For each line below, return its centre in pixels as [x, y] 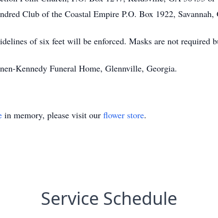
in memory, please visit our [53, 115]
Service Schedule [109, 198]
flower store [124, 115]
